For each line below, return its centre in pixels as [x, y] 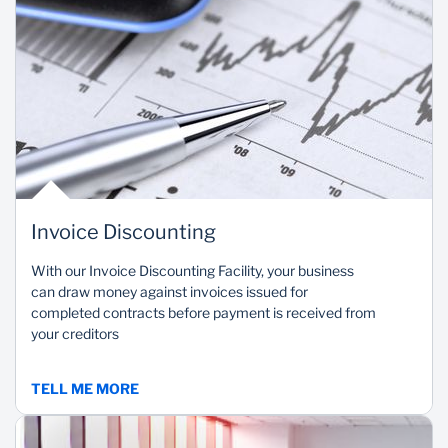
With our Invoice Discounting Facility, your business [192, 270]
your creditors [75, 333]
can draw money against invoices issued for [169, 291]
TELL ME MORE [85, 388]
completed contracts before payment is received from [203, 312]
